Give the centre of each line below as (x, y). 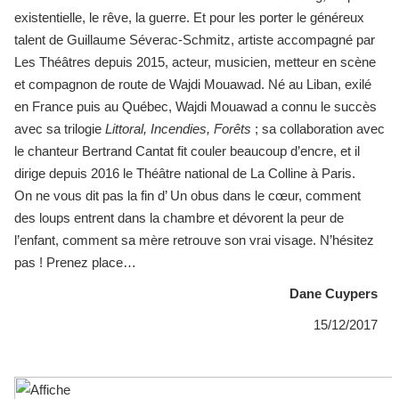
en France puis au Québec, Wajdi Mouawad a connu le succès (195, 106)
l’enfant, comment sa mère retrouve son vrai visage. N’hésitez (194, 240)
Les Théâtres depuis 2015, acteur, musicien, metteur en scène (195, 61)
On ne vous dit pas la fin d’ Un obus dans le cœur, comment (187, 195)
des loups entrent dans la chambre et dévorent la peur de (179, 217)
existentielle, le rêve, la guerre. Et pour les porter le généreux (189, 17)
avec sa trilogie (60, 128)
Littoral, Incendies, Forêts (178, 128)
